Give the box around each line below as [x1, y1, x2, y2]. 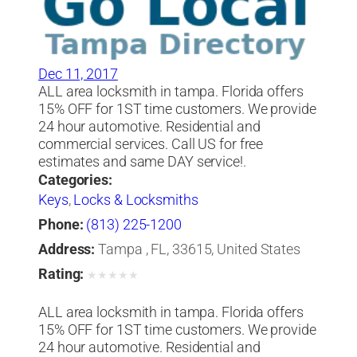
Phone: [38, 215, 84, 233]
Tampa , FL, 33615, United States [98, 240, 300, 258]
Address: [38, 240, 96, 258]
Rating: [38, 265, 84, 283]
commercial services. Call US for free [38, 135, 264, 153]
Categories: [38, 171, 112, 189]
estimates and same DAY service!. [38, 152, 246, 171]
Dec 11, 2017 [38, 65, 118, 83]
